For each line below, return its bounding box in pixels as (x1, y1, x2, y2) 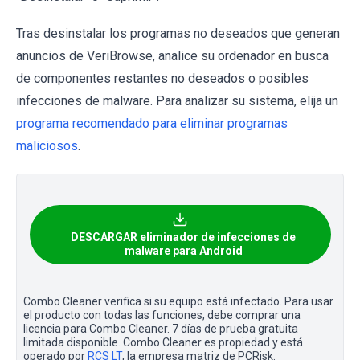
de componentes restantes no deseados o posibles (16, 71, 309, 87)
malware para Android (124, 244, 243, 258)
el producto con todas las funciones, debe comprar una (23, 309, 301, 322)
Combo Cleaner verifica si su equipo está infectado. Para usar (23, 295, 333, 309)
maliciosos (16, 138, 78, 154)
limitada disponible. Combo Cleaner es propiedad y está (23, 336, 303, 350)
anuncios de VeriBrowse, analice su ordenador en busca (16, 48, 329, 64)
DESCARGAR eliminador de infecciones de (71, 231, 296, 244)
